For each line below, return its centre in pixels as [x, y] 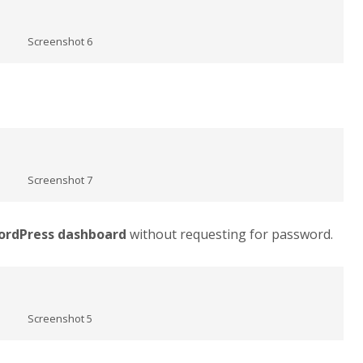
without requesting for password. [231, 234]
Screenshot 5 [60, 318]
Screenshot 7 [60, 179]
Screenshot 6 [60, 41]
